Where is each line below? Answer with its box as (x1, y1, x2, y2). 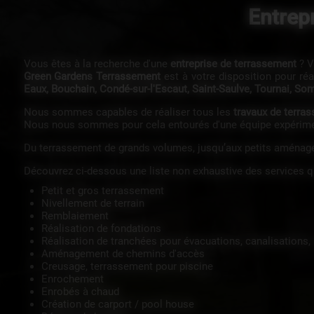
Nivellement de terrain (48, 197, 144, 210)
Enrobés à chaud (47, 285, 119, 298)
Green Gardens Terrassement (23, 70, 161, 83)
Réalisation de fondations (47, 222, 161, 235)
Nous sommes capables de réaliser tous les (23, 106, 231, 118)
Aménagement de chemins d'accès (48, 247, 205, 260)
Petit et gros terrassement (47, 184, 164, 197)
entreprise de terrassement (170, 57, 296, 70)
